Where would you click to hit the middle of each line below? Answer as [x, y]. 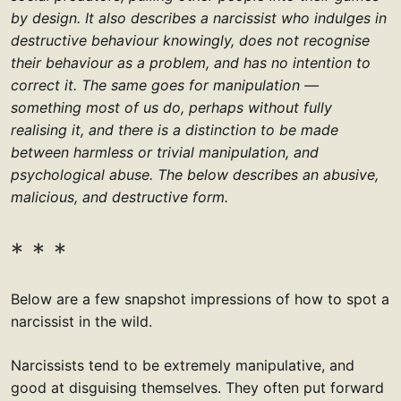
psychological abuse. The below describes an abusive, [195, 175]
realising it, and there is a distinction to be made [175, 130]
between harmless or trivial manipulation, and [165, 153]
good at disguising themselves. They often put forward [197, 388]
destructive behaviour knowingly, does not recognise [190, 41]
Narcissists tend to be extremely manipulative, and [183, 366]
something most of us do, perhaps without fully [171, 108]
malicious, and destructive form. [119, 197]
